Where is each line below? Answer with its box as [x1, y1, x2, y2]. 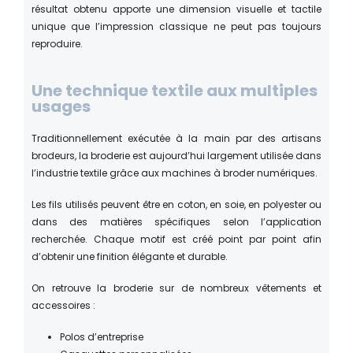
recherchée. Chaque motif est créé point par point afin [32, 232, 321, 246]
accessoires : [32, 298, 95, 312]
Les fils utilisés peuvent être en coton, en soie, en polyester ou [32, 197, 321, 211]
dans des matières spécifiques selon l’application [32, 214, 321, 229]
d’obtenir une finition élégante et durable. [32, 249, 228, 263]
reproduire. [32, 36, 83, 50]
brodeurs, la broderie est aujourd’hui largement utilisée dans [32, 148, 321, 162]
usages [32, 95, 91, 117]
